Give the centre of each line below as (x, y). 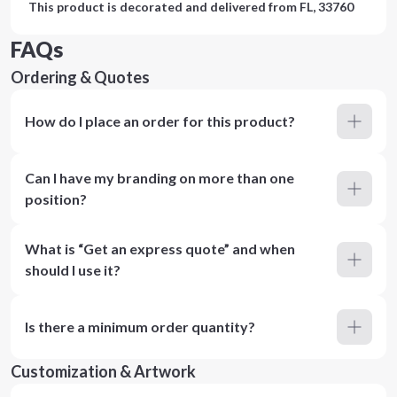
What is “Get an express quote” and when (160, 249)
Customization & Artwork (103, 371)
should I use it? (73, 270)
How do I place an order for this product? (160, 121)
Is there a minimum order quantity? (140, 327)
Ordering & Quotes (80, 77)
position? (56, 199)
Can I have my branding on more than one (160, 178)
